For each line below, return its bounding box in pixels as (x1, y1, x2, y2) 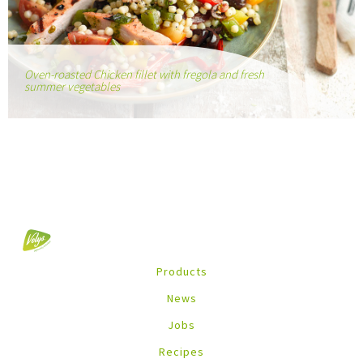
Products (156, 263, 207, 279)
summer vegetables (24, 79, 120, 94)
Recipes (159, 344, 204, 359)
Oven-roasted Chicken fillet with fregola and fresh (24, 66, 264, 82)
